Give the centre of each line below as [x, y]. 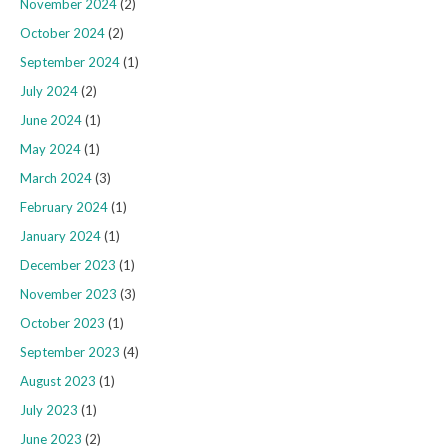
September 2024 [70, 62]
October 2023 [62, 323]
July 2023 [49, 410]
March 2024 [56, 178]
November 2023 [68, 294]
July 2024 [49, 91]
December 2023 [68, 265]
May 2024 [50, 149]
